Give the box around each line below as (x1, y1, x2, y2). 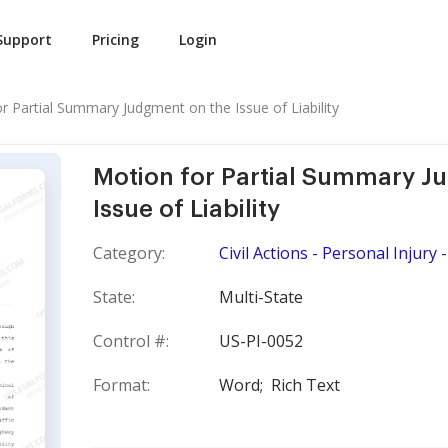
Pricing (92, 30, 139, 49)
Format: (93, 374, 150, 396)
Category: (93, 242, 165, 264)
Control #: (93, 330, 169, 352)
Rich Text (271, 374, 340, 396)
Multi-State (219, 286, 303, 308)
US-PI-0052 (219, 330, 303, 352)
